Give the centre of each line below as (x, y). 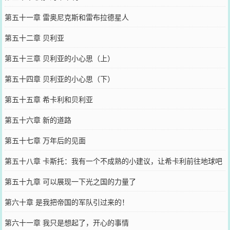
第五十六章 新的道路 (38, 119)
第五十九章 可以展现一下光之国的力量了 (70, 181)
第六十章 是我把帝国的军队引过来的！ (66, 202)
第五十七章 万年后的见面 (45, 140)
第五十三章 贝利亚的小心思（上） (59, 58)
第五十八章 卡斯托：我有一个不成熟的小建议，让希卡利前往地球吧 (113, 160)
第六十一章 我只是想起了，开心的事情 (66, 222)
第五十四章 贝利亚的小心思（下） (59, 78)
